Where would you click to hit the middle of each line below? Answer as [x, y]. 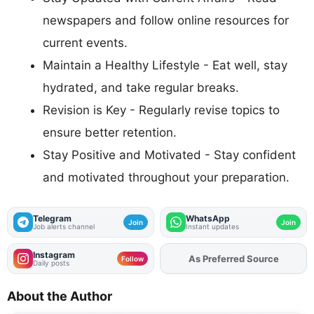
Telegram [52, 218]
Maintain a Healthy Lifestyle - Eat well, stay [165, 66]
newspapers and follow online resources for [166, 21]
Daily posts [51, 262]
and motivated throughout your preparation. [166, 178]
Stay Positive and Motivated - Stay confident [169, 155]
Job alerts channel [64, 226]
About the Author [60, 296]
